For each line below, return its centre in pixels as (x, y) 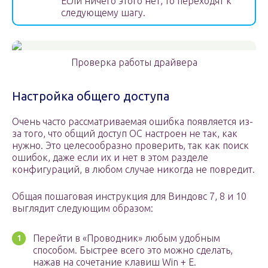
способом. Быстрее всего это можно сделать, (133, 250)
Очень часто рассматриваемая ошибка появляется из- (133, 122)
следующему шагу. (103, 13)
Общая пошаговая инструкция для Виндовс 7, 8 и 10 (129, 197)
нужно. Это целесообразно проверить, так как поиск (130, 146)
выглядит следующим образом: (83, 208)
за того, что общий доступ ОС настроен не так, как (125, 134)
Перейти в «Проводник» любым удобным (127, 238)
